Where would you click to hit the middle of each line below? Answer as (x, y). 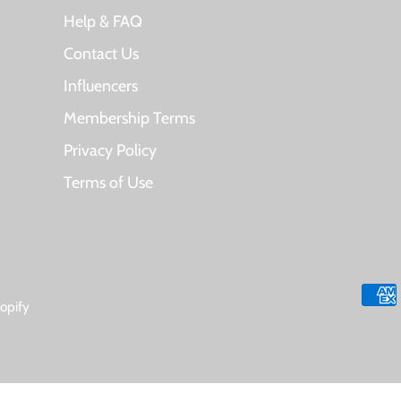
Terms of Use (108, 183)
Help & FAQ (102, 21)
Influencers (100, 86)
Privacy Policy (110, 150)
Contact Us (101, 54)
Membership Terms (129, 118)
